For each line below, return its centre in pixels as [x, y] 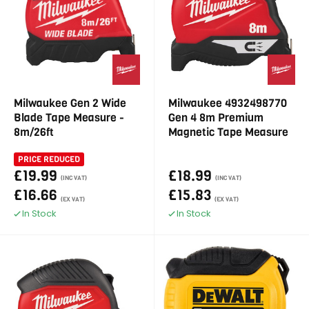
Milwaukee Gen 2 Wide [70, 103]
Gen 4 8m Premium [216, 118]
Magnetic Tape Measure [228, 132]
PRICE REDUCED [49, 159]
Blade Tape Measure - [69, 118]
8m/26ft [34, 132]
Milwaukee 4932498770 [228, 103]
